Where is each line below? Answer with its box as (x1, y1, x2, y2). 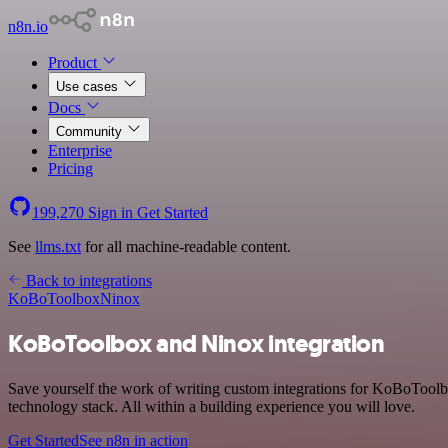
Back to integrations (22, 272, 152, 289)
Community (56, 124, 126, 139)
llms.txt (35, 238, 81, 255)
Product (48, 54, 101, 71)
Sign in (84, 204, 137, 221)
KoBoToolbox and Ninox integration (8, 327, 385, 360)
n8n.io (8, 18, 48, 35)
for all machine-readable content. (81, 238, 291, 255)
